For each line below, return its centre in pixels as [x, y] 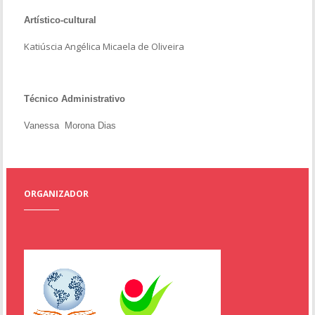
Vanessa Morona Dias [70, 125]
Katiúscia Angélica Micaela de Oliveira [104, 46]
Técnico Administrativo [75, 98]
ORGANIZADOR [57, 193]
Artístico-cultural [60, 20]
